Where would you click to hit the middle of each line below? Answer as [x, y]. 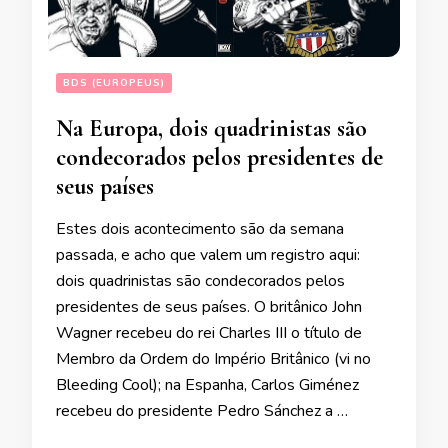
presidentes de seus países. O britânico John [209, 306]
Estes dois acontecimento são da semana [200, 228]
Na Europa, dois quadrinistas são [211, 128]
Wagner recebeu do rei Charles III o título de [209, 332]
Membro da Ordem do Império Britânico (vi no [213, 358]
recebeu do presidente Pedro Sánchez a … [202, 410]
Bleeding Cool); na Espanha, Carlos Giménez [207, 384]
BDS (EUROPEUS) [114, 82]
